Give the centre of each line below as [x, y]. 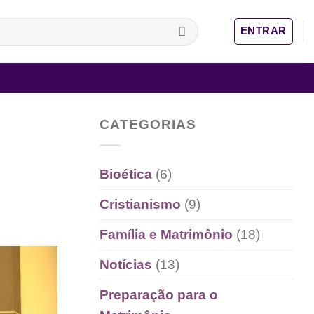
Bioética [126, 174]
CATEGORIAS [148, 124]
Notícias [126, 264]
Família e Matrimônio [166, 234]
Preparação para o [159, 294]
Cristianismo [140, 204]
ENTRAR [263, 30]
